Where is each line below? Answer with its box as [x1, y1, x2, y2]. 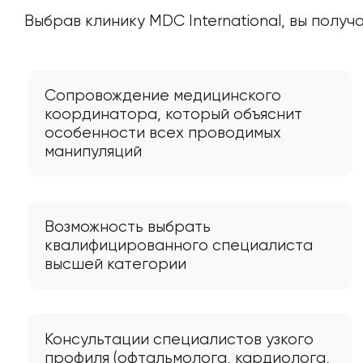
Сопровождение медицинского [45, 85, 281, 105]
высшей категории [45, 254, 186, 273]
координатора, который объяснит [45, 104, 302, 123]
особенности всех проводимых [45, 122, 281, 142]
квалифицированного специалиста [45, 235, 313, 254]
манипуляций [45, 141, 142, 160]
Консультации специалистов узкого [45, 329, 314, 348]
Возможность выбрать [45, 216, 211, 236]
